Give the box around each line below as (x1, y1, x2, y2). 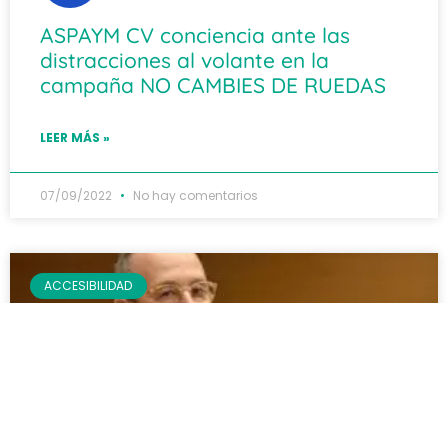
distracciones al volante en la (40, 47, 329, 73)
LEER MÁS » (40, 129, 110, 146)
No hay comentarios (130, 187, 258, 204)
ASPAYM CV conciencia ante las (40, 22, 350, 48)
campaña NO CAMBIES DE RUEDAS (40, 72, 386, 98)
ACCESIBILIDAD (44, 277, 133, 295)
